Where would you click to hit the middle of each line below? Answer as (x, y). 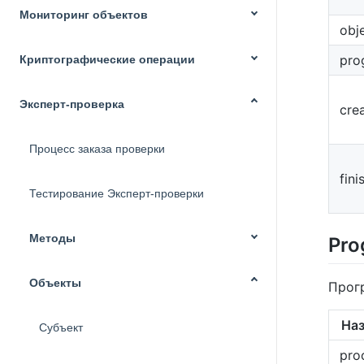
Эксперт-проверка (72, 104)
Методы (52, 238)
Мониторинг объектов (84, 15)
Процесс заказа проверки (97, 149)
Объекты (55, 283)
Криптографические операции (107, 59)
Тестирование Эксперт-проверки (117, 193)
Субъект (61, 327)
